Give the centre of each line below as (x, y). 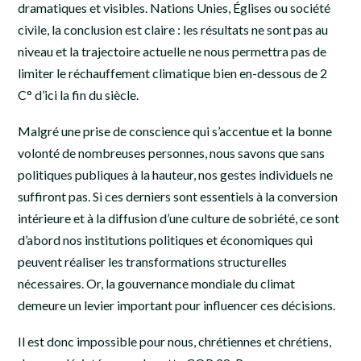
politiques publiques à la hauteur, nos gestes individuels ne (175, 174)
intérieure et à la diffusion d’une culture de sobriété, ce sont (178, 218)
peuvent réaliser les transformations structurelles (152, 261)
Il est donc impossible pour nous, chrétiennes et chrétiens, (174, 341)
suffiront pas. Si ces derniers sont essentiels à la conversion (178, 196)
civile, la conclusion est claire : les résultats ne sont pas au (173, 30)
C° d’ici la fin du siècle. (79, 95)
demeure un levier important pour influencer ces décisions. (176, 305)
